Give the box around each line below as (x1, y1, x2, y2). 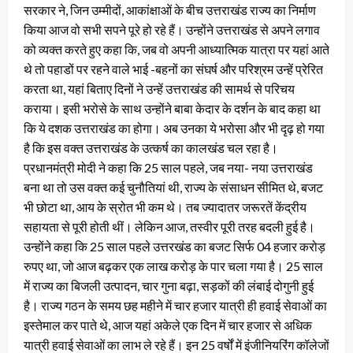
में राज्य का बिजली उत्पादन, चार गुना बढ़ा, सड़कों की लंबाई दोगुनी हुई (24, 278, 314, 294)
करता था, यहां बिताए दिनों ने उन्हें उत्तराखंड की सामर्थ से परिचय (24, 81, 295, 97)
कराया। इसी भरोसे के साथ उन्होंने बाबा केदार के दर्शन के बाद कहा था (24, 101, 321, 117)
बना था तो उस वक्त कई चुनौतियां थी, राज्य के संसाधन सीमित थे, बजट (24, 180, 323, 195)
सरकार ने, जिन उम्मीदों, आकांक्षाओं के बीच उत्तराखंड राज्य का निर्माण (24, 2, 316, 18)
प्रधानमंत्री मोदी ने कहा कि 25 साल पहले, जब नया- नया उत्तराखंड (24, 160, 313, 176)
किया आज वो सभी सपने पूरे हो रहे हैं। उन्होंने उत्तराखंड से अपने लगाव (24, 22, 320, 38)
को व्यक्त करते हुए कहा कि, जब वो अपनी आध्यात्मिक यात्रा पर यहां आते (24, 42, 329, 58)
